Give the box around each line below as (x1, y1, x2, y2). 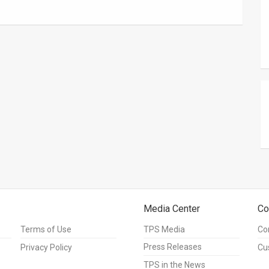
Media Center (144, 203, 200, 215)
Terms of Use (20, 225, 71, 235)
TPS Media (144, 225, 185, 235)
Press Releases (144, 242, 202, 252)
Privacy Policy (20, 243, 72, 253)
